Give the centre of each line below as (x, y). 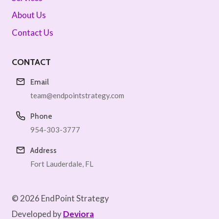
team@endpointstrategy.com (77, 96)
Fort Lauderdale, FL (62, 164)
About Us (29, 15)
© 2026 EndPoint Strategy (60, 198)
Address (44, 151)
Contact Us (33, 32)
